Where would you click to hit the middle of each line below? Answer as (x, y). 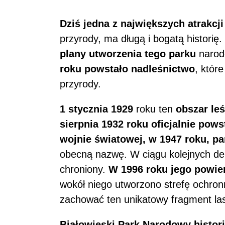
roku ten (154, 109)
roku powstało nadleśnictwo (127, 69)
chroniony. (84, 170)
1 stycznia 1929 (96, 109)
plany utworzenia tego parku (128, 54)
